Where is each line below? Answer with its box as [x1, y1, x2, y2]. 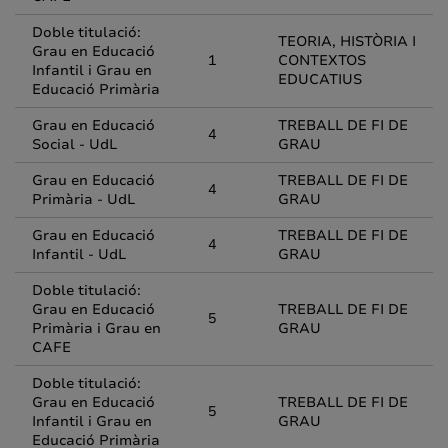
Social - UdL [32, 135, 117, 154]
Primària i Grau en [32, 319, 161, 338]
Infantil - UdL [32, 245, 126, 264]
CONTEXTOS [278, 51, 366, 70]
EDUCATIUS [278, 70, 362, 89]
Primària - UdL [32, 190, 135, 209]
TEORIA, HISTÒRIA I [278, 32, 416, 51]
